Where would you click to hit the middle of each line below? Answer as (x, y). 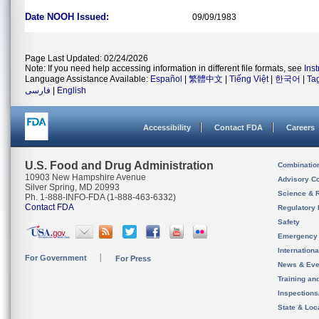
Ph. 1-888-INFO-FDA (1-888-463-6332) (100, 197)
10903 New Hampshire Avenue (85, 177)
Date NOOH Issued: (67, 17)
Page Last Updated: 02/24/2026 (87, 58)
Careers (300, 127)
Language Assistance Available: (88, 79)
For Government (56, 258)
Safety (289, 222)
